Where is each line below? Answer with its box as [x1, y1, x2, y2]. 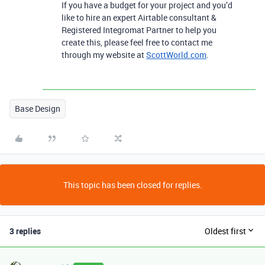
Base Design [15, 102, 60, 114]
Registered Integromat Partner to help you [62, 24, 216, 35]
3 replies [9, 225, 41, 237]
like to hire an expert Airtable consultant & [62, 11, 216, 23]
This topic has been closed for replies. [63, 179, 202, 190]
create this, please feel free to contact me [62, 36, 212, 48]
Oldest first [205, 225, 246, 237]
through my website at [62, 49, 146, 60]
